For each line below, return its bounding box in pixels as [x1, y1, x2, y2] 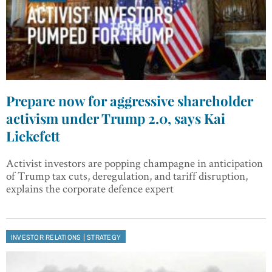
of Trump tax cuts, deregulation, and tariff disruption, [6, 168, 248, 184]
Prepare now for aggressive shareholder [6, 92, 253, 110]
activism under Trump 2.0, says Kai [6, 109, 225, 128]
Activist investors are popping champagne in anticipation [6, 155, 263, 171]
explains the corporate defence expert [6, 181, 174, 197]
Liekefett [6, 127, 60, 146]
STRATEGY [87, 233, 121, 242]
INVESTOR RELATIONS [11, 233, 81, 242]
